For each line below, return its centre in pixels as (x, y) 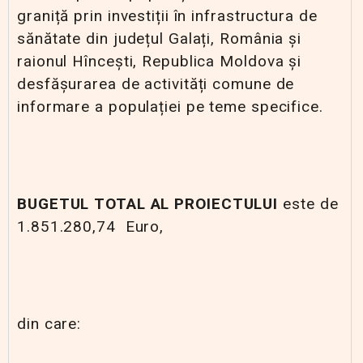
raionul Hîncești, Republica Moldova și (160, 61)
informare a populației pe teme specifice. (170, 107)
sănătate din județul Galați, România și (160, 38)
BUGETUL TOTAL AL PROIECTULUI (148, 204)
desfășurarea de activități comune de (156, 84)
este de (308, 204)
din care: (49, 324)
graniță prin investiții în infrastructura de (167, 16)
